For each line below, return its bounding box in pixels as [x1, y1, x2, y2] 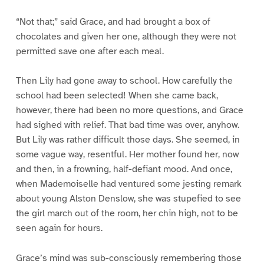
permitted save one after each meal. [15, 45, 164, 57]
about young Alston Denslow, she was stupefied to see [15, 193, 241, 205]
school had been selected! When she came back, [15, 90, 218, 102]
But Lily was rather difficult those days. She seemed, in [15, 134, 240, 146]
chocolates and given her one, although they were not [15, 30, 236, 42]
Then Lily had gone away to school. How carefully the [15, 75, 233, 87]
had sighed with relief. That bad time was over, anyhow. [15, 119, 239, 131]
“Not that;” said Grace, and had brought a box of [15, 15, 210, 28]
